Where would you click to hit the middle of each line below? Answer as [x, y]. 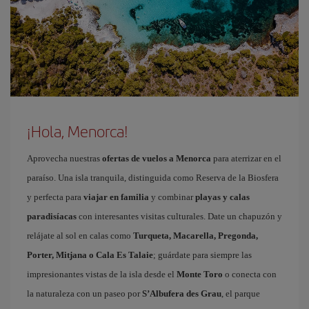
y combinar [172, 197]
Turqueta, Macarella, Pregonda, [196, 236]
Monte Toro [200, 274]
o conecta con [250, 274]
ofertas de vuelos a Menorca [157, 158]
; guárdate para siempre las [202, 255]
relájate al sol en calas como [80, 236]
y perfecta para [55, 197]
